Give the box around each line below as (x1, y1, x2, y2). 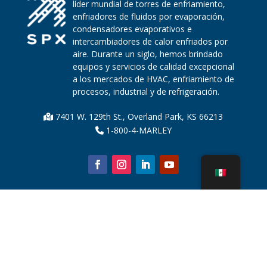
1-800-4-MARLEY (103, 125, 172, 136)
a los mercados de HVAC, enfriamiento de (72, 73, 234, 85)
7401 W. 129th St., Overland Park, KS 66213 (53, 111, 223, 122)
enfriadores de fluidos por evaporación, (72, 11, 225, 22)
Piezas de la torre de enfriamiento (67, 213, 199, 225)
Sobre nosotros (103, 198, 164, 210)
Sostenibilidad (107, 243, 160, 254)
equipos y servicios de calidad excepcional (72, 61, 234, 72)
